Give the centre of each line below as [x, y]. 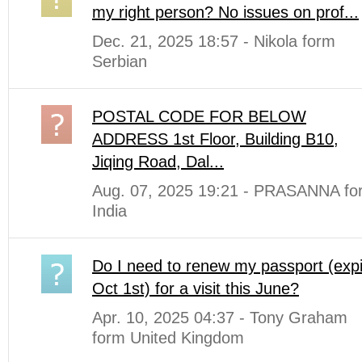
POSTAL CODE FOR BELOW [199, 117]
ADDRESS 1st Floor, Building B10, [215, 139]
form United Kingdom [168, 338]
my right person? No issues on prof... [225, 13]
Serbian [120, 62]
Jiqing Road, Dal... [158, 162]
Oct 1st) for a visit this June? [196, 289]
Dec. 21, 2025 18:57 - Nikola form [214, 42]
